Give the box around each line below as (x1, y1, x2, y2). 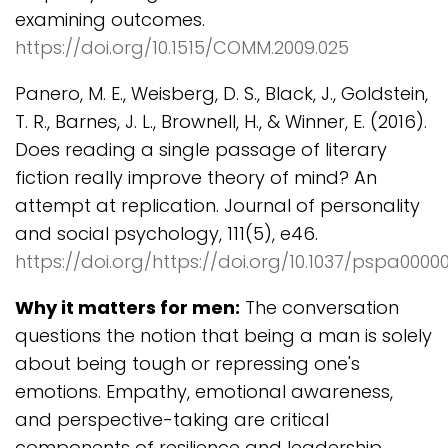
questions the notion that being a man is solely (15, 323, 432, 348)
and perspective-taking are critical (15, 407, 329, 432)
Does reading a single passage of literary (15, 137, 387, 162)
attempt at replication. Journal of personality (15, 193, 420, 218)
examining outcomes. (15, 7, 205, 32)
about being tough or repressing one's (15, 351, 360, 376)
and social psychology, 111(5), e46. (15, 221, 318, 246)
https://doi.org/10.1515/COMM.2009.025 (15, 35, 349, 60)
